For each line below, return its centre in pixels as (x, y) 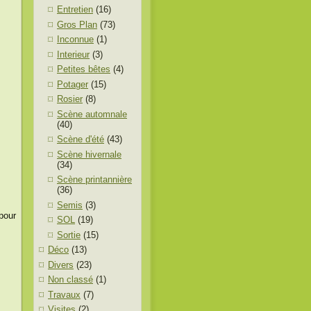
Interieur (73, 54)
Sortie (69, 235)
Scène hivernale (89, 154)
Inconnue (75, 39)
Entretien (75, 9)
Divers (61, 264)
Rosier (70, 99)
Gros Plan (77, 24)
